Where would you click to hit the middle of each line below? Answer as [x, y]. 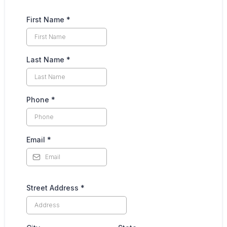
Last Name [46, 59]
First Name [46, 19]
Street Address [53, 187]
